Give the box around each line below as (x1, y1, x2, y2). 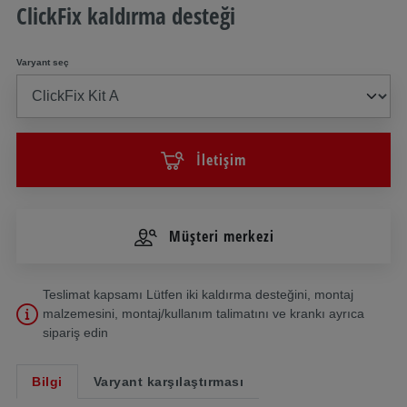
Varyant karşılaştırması (93, 373, 243, 389)
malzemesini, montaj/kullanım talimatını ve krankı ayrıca (43, 305, 364, 321)
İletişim (196, 149, 246, 170)
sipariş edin (43, 324, 108, 340)
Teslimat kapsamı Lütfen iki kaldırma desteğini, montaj (43, 286, 353, 302)
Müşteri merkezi (168, 225, 274, 246)
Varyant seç (16, 56, 69, 67)
